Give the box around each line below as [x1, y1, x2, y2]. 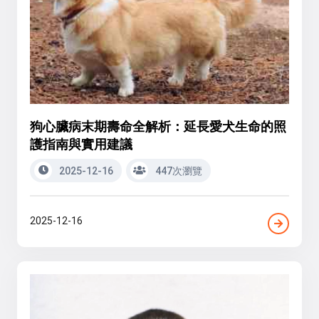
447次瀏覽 [153, 164, 202, 177]
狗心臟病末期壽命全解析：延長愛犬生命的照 [30, 117, 286, 135]
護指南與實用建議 [30, 135, 132, 152]
